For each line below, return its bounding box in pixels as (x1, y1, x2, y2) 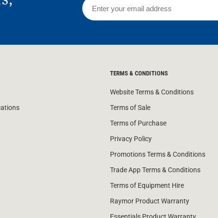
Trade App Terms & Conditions (109, 166, 200, 174)
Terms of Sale (109, 104, 150, 112)
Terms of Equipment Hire (109, 182, 184, 190)
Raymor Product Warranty (109, 197, 189, 205)
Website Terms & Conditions (109, 88, 194, 96)
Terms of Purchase (109, 119, 166, 127)
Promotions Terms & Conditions (109, 150, 205, 159)
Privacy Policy (109, 135, 152, 143)
